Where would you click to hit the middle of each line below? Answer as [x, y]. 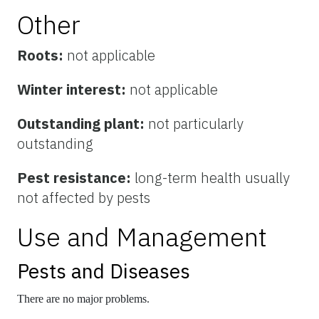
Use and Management [142, 237]
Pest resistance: [76, 178]
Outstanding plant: [83, 124]
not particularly [196, 124]
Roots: [42, 56]
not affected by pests [84, 198]
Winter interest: [73, 90]
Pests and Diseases [104, 271]
